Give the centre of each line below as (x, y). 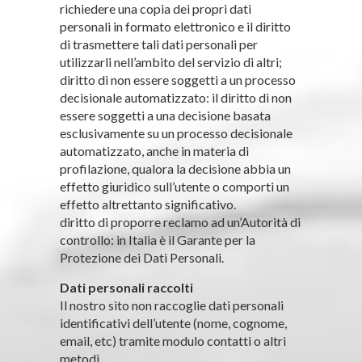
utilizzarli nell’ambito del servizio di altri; (171, 61)
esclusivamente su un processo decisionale (176, 133)
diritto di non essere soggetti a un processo (178, 79)
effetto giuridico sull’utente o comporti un (175, 186)
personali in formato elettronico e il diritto (175, 26)
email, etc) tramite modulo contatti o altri (173, 340)
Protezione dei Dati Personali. (142, 257)
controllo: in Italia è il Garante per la (158, 239)
